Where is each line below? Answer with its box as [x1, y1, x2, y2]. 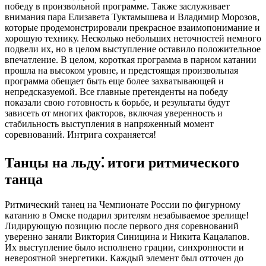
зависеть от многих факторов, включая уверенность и [5, 108, 223, 119]
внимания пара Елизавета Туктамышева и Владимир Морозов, [5, 12, 259, 23]
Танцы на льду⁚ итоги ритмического [5, 155, 239, 171]
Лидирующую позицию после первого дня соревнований [5, 221, 239, 232]
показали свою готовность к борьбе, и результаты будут [5, 97, 230, 108]
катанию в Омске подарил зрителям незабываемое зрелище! [5, 210, 249, 221]
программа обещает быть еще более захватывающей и [5, 76, 224, 87]
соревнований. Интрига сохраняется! [5, 129, 156, 140]
